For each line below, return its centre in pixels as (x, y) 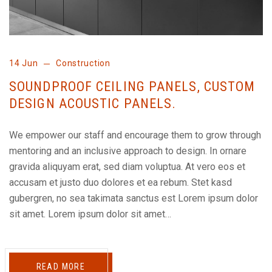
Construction (83, 63)
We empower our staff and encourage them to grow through (135, 135)
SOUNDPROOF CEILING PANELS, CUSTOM (132, 87)
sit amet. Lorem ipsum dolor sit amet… (90, 214)
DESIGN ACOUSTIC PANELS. (93, 104)
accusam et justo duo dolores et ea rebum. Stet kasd (121, 183)
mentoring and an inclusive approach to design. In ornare (128, 151)
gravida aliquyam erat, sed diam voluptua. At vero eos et (127, 167)
